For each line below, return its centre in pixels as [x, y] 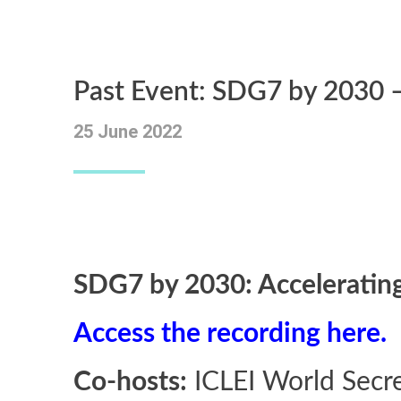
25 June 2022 [128, 132]
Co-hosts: [130, 382]
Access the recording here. [230, 334]
